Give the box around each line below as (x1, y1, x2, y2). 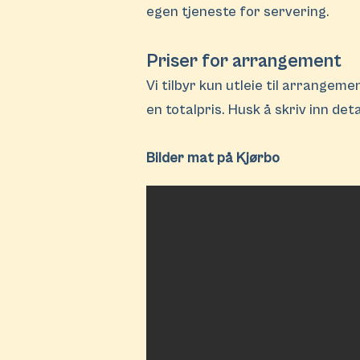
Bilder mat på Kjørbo (146, 149, 280, 166)
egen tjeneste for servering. (146, 3, 333, 20)
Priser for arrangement (146, 51, 346, 72)
